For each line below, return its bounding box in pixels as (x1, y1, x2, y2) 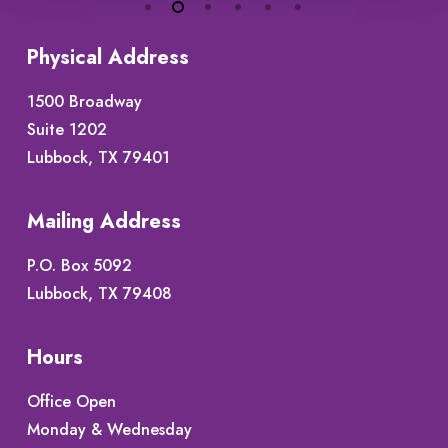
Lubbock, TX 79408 (26, 282, 172, 305)
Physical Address (26, 43, 189, 72)
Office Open (26, 390, 116, 413)
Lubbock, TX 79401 (26, 146, 170, 169)
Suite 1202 (26, 118, 107, 141)
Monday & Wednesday (26, 418, 192, 441)
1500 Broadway (26, 90, 142, 113)
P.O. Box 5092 (26, 254, 132, 277)
